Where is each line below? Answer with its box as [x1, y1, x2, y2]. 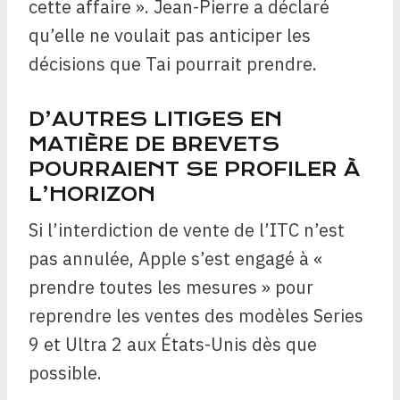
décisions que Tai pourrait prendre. [29, 52, 317, 77]
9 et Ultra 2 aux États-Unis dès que [29, 332, 317, 357]
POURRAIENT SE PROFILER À [29, 158, 360, 181]
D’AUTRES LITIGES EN [29, 108, 282, 131]
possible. [29, 361, 102, 386]
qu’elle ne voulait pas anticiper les [29, 23, 311, 48]
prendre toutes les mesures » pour [29, 275, 313, 300]
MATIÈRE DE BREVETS [29, 133, 279, 156]
